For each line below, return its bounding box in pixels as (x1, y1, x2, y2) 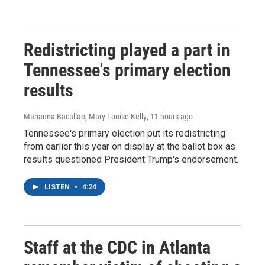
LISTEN (44, 183, 72, 191)
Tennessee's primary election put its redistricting (24, 128, 225, 139)
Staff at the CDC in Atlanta (24, 237, 211, 258)
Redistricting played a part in (24, 40, 230, 60)
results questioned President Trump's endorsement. (24, 154, 238, 165)
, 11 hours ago (147, 112, 193, 121)
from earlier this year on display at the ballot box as (24, 141, 235, 152)
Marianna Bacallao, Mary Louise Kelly (24, 112, 147, 121)
